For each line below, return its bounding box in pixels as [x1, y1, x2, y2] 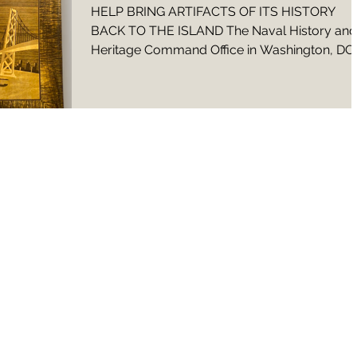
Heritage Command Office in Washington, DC [91, 42, 354, 58]
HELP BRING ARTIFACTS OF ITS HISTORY [91, 4, 335, 20]
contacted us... [91, 61, 175, 77]
